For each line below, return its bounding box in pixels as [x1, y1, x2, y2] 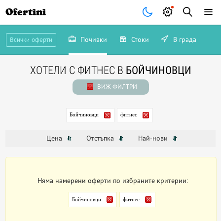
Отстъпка [86, 134, 116, 143]
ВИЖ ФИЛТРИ [95, 83, 137, 90]
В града [171, 36, 196, 43]
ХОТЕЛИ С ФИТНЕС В [30, 64, 126, 76]
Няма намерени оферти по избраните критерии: [37, 177, 189, 185]
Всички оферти [9, 36, 52, 43]
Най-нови [138, 134, 170, 143]
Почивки [78, 36, 107, 43]
